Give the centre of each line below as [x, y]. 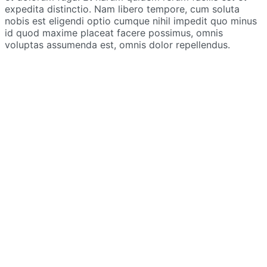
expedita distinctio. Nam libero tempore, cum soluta [122, 9]
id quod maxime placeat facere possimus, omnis [114, 33]
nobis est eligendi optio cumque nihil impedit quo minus [131, 21]
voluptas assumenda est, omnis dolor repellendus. [117, 45]
